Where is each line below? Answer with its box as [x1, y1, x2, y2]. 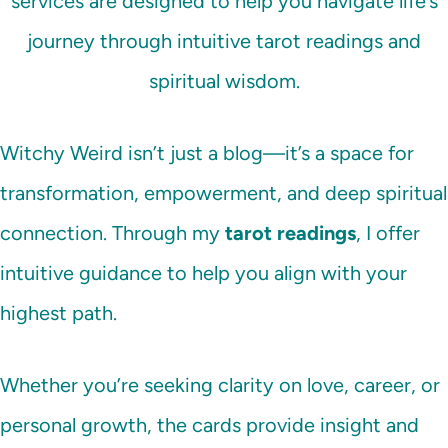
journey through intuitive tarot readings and [27, 29, 421, 54]
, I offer [356, 221, 420, 246]
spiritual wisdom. [148, 69, 300, 94]
